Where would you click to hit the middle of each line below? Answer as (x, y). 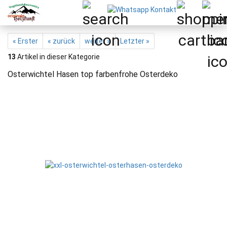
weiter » (98, 41)
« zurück (61, 41)
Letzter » (135, 41)
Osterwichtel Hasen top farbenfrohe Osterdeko (93, 74)
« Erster (25, 41)
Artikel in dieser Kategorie (58, 57)
